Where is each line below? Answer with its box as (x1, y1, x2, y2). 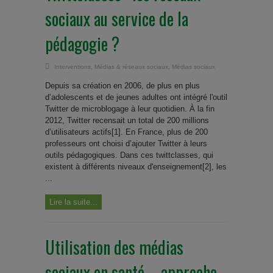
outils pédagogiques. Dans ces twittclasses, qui (45, 151, 213, 160)
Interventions (54, 63, 91, 70)
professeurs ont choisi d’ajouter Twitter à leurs (45, 139, 207, 148)
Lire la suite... (49, 197, 97, 207)
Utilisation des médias (45, 235, 183, 260)
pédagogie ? (45, 31, 119, 56)
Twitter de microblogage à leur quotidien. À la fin (45, 104, 214, 113)
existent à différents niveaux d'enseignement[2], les (45, 162, 227, 171)
